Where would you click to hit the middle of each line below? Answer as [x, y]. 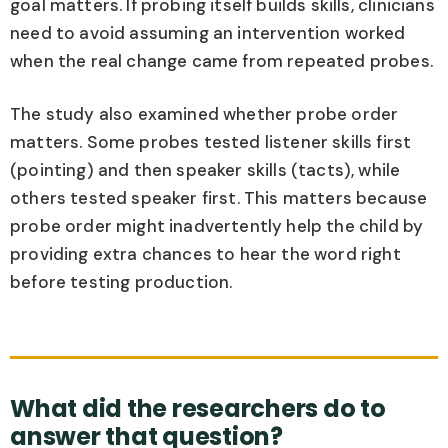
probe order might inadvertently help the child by [217, 226]
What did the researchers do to [198, 409]
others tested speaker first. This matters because [219, 198]
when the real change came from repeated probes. [221, 60]
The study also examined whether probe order [204, 114]
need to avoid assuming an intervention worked [208, 32]
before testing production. [121, 282]
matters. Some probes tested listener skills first [211, 142]
